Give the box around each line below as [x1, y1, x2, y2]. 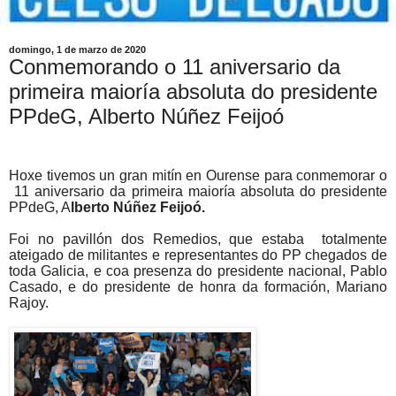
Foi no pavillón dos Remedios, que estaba [9, 231, 314, 247]
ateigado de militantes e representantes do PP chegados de [9, 247, 387, 263]
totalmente [322, 231, 387, 247]
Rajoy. [9, 294, 49, 310]
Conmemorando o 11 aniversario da [9, 55, 340, 79]
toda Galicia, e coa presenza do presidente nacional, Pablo [9, 263, 387, 278]
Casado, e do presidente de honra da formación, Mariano [9, 278, 387, 294]
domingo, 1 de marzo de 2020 [9, 44, 146, 55]
